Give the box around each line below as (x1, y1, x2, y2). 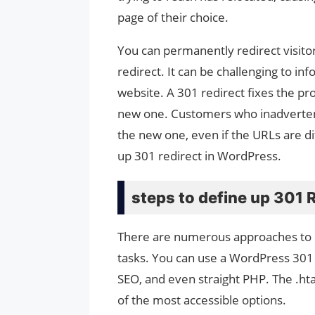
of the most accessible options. (117, 291, 286, 308)
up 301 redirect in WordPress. (117, 147, 281, 164)
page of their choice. (117, 8, 229, 25)
